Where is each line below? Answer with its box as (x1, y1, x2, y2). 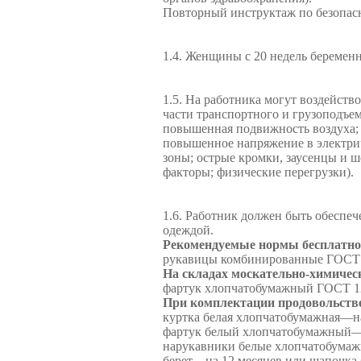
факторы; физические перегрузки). (163, 165, 354, 179)
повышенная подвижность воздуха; (163, 122, 359, 135)
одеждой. (163, 223, 214, 237)
